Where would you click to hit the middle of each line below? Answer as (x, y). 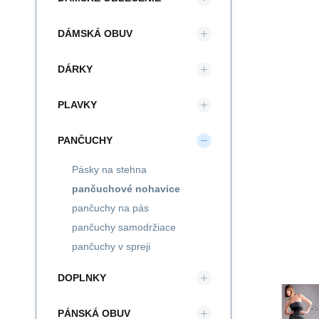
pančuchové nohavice (126, 189)
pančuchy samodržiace (124, 227)
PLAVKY (77, 105)
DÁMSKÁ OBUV (95, 33)
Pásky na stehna (109, 169)
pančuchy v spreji (111, 246)
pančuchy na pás (110, 208)
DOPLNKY (82, 278)
